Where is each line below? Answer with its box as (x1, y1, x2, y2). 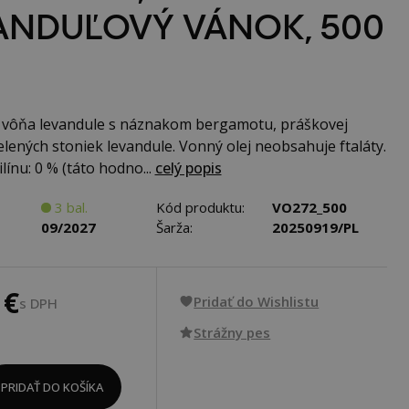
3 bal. (54, 198, 88, 216)
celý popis (154, 158, 222, 178)
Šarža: (156, 218, 194, 236)
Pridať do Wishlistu (194, 292, 320, 310)
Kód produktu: (156, 198, 246, 216)
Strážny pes (194, 323, 271, 341)
